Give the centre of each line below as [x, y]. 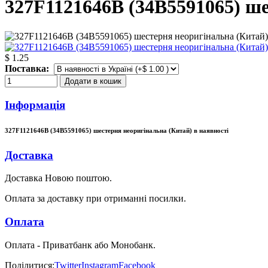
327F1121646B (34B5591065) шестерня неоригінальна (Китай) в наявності [117, 130]
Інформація [35, 105]
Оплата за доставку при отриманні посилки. [95, 199]
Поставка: [27, 68]
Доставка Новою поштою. [58, 178]
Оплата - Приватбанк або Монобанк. [80, 245]
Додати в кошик [93, 81]
